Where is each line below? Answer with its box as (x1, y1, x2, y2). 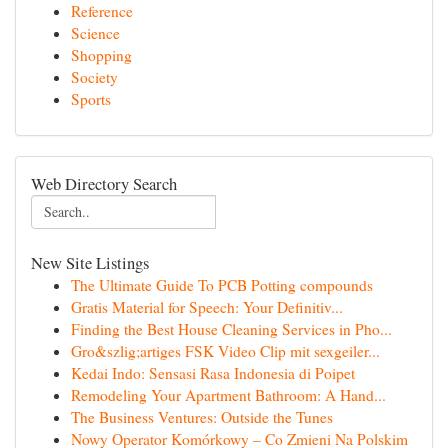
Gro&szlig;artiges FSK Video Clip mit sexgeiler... (71, 341, 380, 361)
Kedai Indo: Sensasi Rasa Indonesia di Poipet (71, 363, 355, 383)
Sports (71, 89, 111, 109)
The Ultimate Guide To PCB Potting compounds (71, 275, 373, 295)
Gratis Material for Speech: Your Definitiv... (71, 297, 343, 317)
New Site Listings (31, 251, 149, 274)
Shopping (71, 45, 132, 65)
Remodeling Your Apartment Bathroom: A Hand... (71, 385, 386, 405)
